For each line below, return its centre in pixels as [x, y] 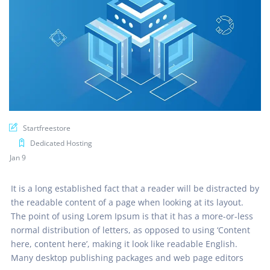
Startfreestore [47, 128]
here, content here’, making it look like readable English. [124, 244]
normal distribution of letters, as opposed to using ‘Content [130, 230]
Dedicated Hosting [61, 143]
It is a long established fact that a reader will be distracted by [135, 189]
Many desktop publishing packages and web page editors [127, 258]
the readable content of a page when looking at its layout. [127, 202]
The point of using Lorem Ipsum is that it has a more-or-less [132, 216]
